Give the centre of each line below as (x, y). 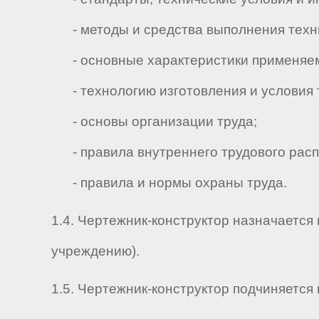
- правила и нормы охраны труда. (169, 183)
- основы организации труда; (154, 122)
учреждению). (95, 251)
